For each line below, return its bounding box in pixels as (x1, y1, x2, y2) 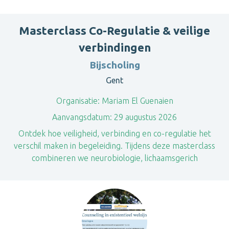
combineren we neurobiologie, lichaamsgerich (31, 153, 198, 163)
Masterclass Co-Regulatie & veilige (19, 24, 210, 37)
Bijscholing (89, 59, 140, 71)
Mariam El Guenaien (99, 96, 173, 105)
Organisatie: (56, 96, 100, 105)
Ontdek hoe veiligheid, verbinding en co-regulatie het (18, 129, 211, 138)
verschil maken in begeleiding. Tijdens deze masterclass (14, 141, 215, 150)
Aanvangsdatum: (52, 112, 112, 122)
